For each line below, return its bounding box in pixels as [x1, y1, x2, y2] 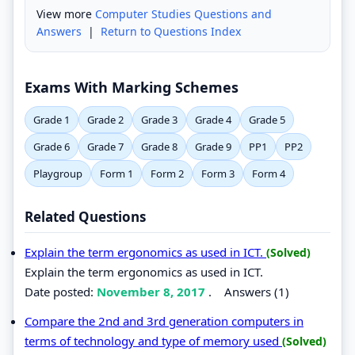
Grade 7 [87, 139, 124, 154]
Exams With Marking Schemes [25, 77, 239, 97]
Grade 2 [87, 112, 124, 127]
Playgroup [33, 166, 82, 181]
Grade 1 [33, 112, 70, 127]
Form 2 [151, 166, 184, 181]
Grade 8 [141, 139, 177, 154]
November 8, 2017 [97, 283, 208, 300]
